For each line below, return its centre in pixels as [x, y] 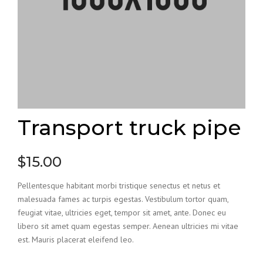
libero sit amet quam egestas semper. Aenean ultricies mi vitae [128, 226]
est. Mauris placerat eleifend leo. [76, 239]
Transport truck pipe [129, 127]
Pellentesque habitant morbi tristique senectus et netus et [119, 185]
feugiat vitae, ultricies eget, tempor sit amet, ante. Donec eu [122, 212]
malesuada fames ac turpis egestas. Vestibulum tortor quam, [123, 199]
